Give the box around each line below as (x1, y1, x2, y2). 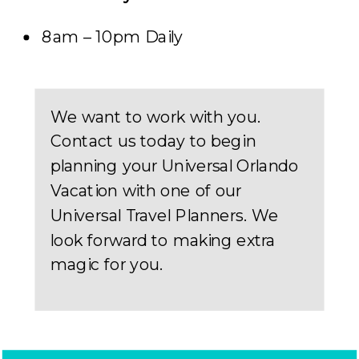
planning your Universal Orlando (50, 155, 299, 176)
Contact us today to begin (50, 131, 256, 152)
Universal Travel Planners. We (50, 205, 279, 226)
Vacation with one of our (50, 180, 241, 201)
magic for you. (50, 254, 163, 276)
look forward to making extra (50, 230, 275, 251)
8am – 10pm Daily (41, 26, 184, 47)
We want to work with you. (50, 107, 260, 127)
